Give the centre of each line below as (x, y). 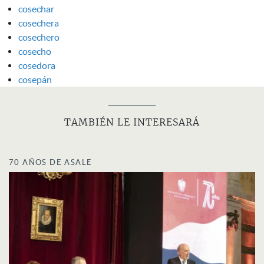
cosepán (35, 79)
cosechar (36, 9)
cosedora (37, 65)
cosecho (35, 51)
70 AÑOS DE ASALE (51, 162)
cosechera (39, 23)
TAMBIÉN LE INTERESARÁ (132, 122)
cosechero (39, 37)
